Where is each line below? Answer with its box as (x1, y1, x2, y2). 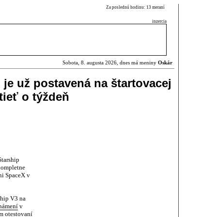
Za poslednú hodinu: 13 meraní (106, 5, 167, 10)
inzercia (152, 19, 167, 24)
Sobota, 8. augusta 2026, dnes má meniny (62, 60, 158, 65)
